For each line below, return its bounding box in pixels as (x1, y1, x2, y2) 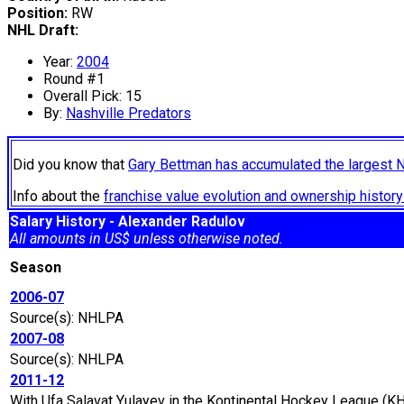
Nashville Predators (66, 105, 191, 123)
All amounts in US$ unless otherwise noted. (10, 230, 283, 248)
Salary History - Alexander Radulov (10, 213, 245, 231)
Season (10, 259, 69, 277)
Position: (7, 5, 68, 23)
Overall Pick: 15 (43, 87, 142, 106)
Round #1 (43, 70, 105, 88)
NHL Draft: (7, 22, 78, 40)
